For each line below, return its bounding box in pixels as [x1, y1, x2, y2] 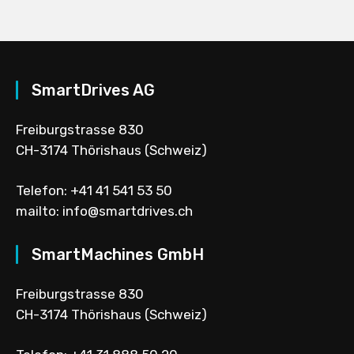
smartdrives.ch [99, 203, 193, 220]
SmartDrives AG [32, 81, 155, 100]
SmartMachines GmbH [32, 245, 204, 265]
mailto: [16, 203, 62, 220]
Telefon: [16, 183, 70, 199]
